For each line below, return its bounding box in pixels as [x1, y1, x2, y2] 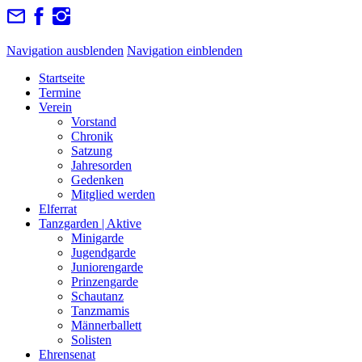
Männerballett [71, 318, 141, 332]
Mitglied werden [71, 187, 155, 201]
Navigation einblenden [127, 44, 242, 57]
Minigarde [71, 231, 124, 245]
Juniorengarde [71, 260, 143, 274]
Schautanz [71, 289, 124, 303]
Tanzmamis [71, 304, 129, 318]
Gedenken [71, 173, 124, 187]
